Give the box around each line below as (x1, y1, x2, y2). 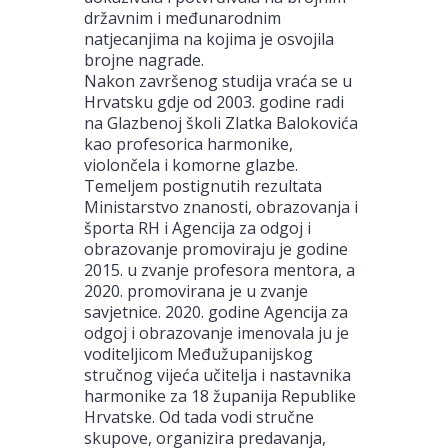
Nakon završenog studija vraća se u (84, 69, 352, 92)
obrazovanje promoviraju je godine (84, 237, 348, 260)
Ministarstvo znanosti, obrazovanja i (84, 195, 358, 218)
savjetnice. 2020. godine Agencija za (84, 300, 348, 323)
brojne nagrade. (84, 48, 204, 71)
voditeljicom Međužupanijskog (84, 342, 313, 365)
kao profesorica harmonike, (84, 132, 293, 155)
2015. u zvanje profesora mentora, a (84, 258, 355, 281)
